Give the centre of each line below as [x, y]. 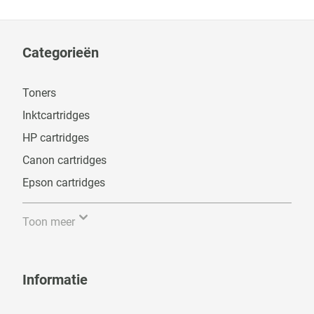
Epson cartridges [64, 183]
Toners [39, 93]
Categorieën [61, 53]
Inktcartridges [56, 115]
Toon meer [49, 222]
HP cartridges [56, 138]
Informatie [55, 280]
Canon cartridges [64, 160]
